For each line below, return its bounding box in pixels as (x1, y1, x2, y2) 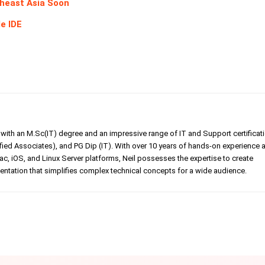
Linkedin (22, 217, 49, 227)
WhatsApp (165, 217, 196, 227)
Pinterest (92, 217, 119, 227)
